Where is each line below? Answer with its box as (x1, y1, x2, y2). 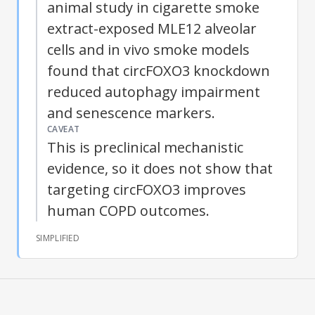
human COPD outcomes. (47, 200, 210, 220)
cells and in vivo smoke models (47, 39, 250, 59)
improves (180, 179, 246, 199)
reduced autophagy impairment (47, 82, 260, 101)
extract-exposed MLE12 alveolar (47, 18, 257, 38)
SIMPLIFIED (36, 231, 79, 244)
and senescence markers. (47, 103, 215, 122)
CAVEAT (47, 122, 80, 135)
